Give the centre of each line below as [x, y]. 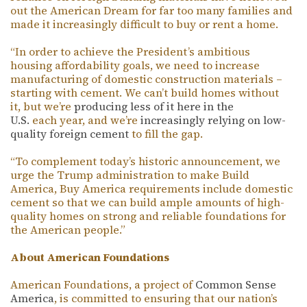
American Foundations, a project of [103, 284]
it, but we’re [42, 106]
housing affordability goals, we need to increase [135, 65]
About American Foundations [90, 257]
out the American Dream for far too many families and [151, 10]
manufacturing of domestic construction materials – [146, 79]
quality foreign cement [70, 134]
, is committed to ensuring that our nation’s [166, 298]
